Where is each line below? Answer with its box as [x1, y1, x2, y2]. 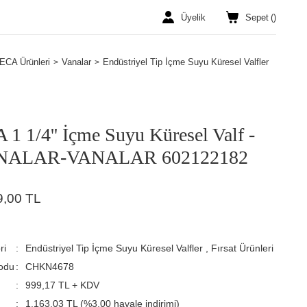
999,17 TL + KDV [25, 280, 100, 291]
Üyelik [181, 12, 206, 23]
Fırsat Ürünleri [211, 243, 274, 254]
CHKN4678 [25, 261, 75, 272]
